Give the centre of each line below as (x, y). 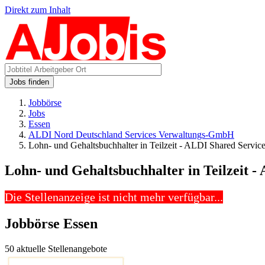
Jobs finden (29, 82)
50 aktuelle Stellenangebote (56, 248)
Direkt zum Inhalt (38, 10)
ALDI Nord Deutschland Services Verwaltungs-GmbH (131, 135)
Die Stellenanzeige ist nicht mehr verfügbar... (114, 197)
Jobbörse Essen (51, 223)
